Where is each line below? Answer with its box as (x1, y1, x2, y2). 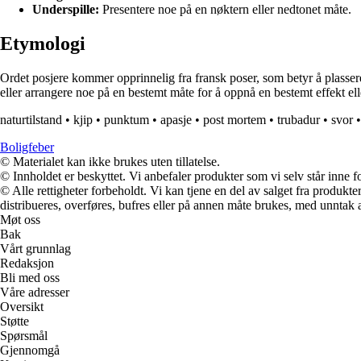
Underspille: (32, 2, 99, 17)
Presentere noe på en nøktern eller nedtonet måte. (99, 2, 351, 17)
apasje (160, 113, 192, 127)
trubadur (277, 113, 320, 127)
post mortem (203, 113, 266, 127)
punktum (104, 113, 149, 127)
